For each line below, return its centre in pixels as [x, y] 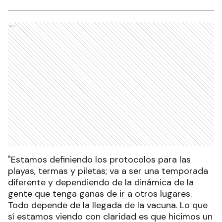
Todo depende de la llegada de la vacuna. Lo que [108, 205]
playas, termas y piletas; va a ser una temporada [108, 171]
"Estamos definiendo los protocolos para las [99, 160]
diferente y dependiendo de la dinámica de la [101, 183]
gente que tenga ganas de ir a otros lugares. [100, 194]
